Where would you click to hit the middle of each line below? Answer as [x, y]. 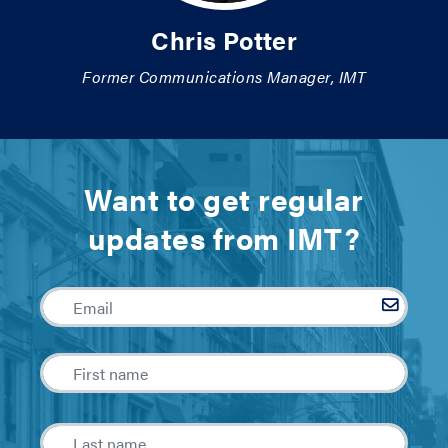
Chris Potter [224, 39]
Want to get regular [224, 198]
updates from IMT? [224, 237]
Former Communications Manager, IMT [224, 76]
